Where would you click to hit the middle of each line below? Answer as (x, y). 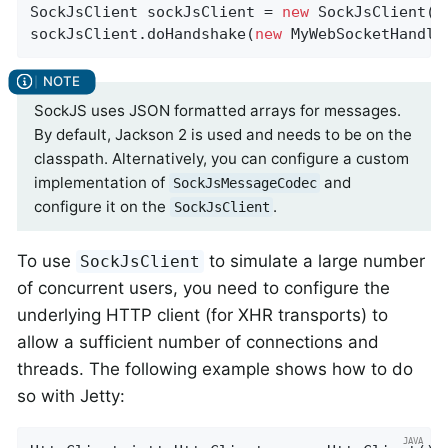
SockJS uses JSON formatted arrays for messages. (217, 110)
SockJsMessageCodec (244, 182)
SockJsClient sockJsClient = (156, 11)
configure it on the (102, 206)
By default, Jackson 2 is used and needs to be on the (223, 134)
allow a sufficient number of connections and (198, 341)
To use (46, 260)
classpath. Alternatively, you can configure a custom (221, 158)
